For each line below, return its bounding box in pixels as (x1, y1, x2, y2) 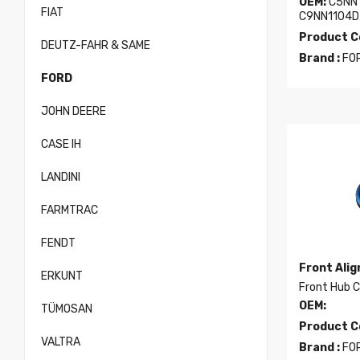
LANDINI (41, 170, 80, 184)
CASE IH (41, 137, 81, 151)
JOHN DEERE (41, 104, 106, 118)
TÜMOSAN (41, 302, 92, 316)
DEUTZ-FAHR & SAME (41, 39, 150, 52)
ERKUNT (41, 269, 83, 283)
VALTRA (41, 335, 80, 349)
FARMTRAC (41, 203, 98, 217)
